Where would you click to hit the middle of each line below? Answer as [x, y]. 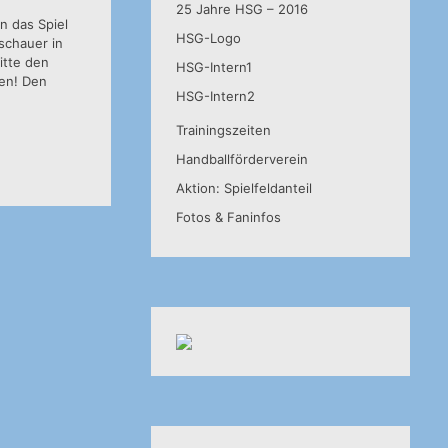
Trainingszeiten [223, 130]
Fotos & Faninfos [228, 217]
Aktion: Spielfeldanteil [243, 188]
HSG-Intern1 [213, 67]
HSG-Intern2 [215, 96]
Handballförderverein [241, 159]
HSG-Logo [208, 38]
